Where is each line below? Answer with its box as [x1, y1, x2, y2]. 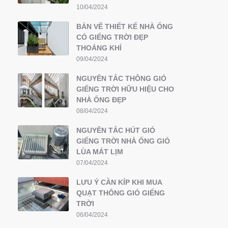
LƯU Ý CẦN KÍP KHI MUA [76, 178, 162, 186]
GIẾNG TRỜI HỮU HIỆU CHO [76, 85, 174, 93]
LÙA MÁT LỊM [76, 148, 123, 156]
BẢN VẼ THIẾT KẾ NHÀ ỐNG [76, 22, 173, 31]
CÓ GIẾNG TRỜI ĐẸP [76, 33, 148, 41]
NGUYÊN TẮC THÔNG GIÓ [76, 74, 166, 82]
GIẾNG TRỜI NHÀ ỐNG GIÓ [76, 137, 170, 145]
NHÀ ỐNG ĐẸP [76, 96, 126, 104]
